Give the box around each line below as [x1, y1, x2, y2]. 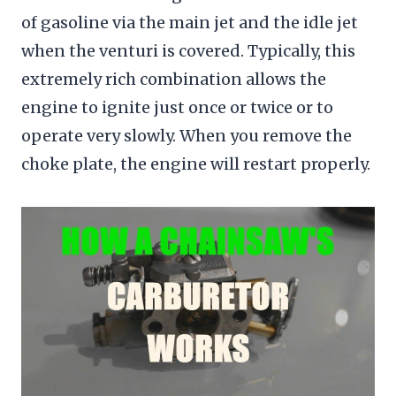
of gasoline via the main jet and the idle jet [21, 11, 358, 33]
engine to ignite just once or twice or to [21, 96, 333, 118]
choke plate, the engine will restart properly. [21, 153, 370, 174]
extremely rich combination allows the [21, 68, 326, 89]
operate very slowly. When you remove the [21, 125, 352, 146]
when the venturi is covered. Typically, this [21, 40, 355, 61]
